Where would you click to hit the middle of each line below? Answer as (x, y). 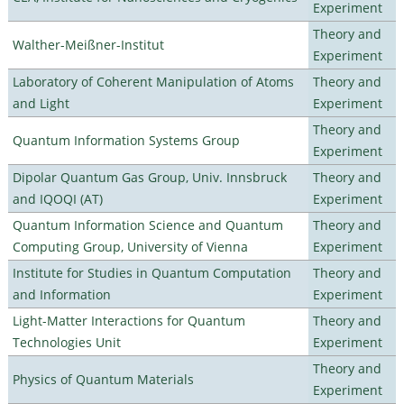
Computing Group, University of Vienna (130, 246)
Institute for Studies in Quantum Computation (151, 272)
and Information (61, 294)
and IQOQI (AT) (57, 198)
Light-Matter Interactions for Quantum (129, 320)
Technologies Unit (66, 342)
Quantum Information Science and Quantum (147, 225)
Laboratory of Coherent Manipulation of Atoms (153, 81)
